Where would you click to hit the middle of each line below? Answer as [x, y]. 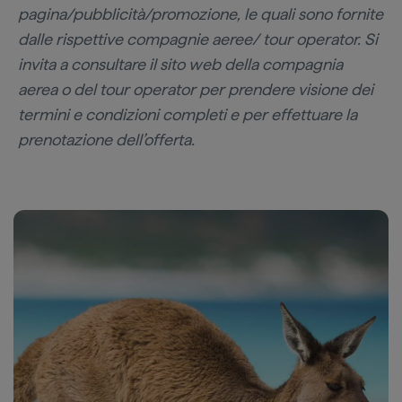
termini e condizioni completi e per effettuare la [188, 114]
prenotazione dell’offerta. [106, 140]
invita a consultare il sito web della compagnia [180, 64]
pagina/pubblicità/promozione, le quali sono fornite [201, 14]
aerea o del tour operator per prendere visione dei [196, 89]
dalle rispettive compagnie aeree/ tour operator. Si [198, 39]
